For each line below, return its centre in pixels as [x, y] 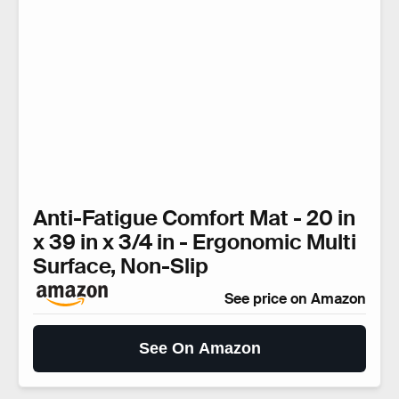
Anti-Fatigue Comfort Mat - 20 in [194, 218]
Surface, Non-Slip [121, 266]
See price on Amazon [295, 299]
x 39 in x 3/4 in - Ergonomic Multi [195, 242]
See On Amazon [199, 349]
